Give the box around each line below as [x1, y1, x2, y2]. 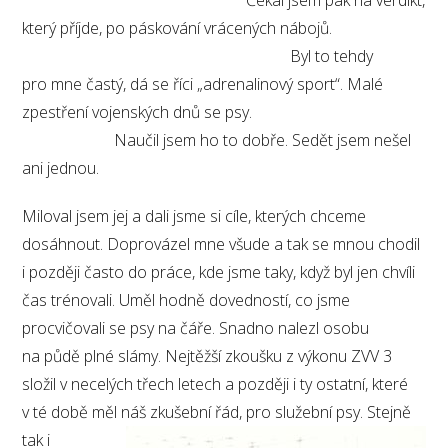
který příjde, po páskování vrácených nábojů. [22, 17, 425, 40]
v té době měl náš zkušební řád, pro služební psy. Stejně [22, 400, 412, 423]
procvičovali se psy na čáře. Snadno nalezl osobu [22, 316, 370, 339]
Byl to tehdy [22, 45, 374, 68]
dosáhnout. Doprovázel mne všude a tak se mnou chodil [22, 232, 421, 255]
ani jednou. [22, 157, 100, 180]
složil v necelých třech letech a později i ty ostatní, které [22, 372, 409, 395]
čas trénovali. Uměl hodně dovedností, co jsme [22, 288, 351, 311]
